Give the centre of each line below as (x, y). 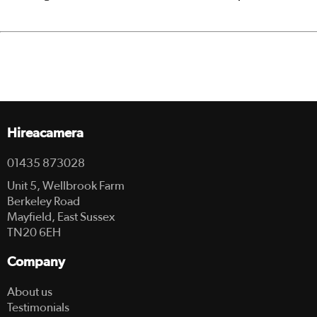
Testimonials (38, 307)
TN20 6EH (34, 232)
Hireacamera (45, 133)
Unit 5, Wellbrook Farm (66, 185)
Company (36, 262)
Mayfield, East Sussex (61, 217)
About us (30, 292)
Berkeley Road (44, 201)
